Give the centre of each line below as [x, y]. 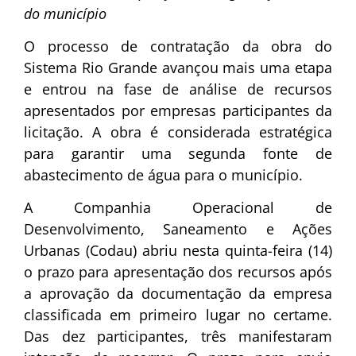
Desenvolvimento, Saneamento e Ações [178, 229]
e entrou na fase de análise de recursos [178, 89]
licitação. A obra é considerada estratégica [178, 132]
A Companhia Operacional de [178, 208]
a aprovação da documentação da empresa [178, 294]
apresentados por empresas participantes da [178, 110]
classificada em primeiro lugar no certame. [178, 315]
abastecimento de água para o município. [163, 174]
